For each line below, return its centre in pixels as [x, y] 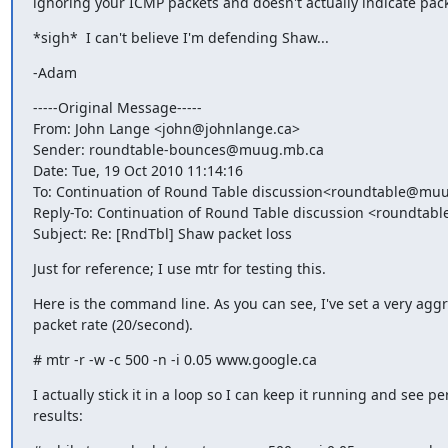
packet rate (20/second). [112, 324]
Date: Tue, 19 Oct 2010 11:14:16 [137, 170]
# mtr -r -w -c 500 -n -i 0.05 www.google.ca [174, 359]
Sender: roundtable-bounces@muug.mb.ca [178, 149]
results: [57, 415]
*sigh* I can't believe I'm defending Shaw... [180, 37]
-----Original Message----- [117, 107]
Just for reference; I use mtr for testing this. [179, 268]
